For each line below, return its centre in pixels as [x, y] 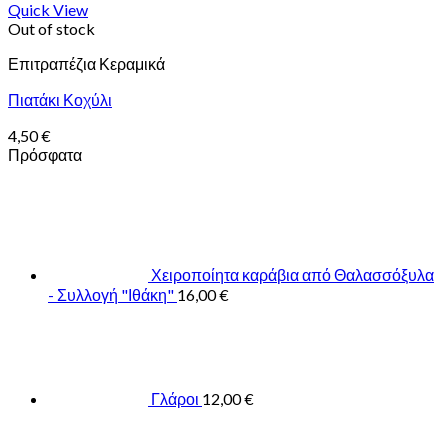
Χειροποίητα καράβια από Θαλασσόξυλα [292, 275]
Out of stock [51, 29]
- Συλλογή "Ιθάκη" [111, 295]
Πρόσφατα [45, 155]
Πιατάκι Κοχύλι [60, 100]
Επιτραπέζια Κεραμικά [86, 64]
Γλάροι [175, 399]
